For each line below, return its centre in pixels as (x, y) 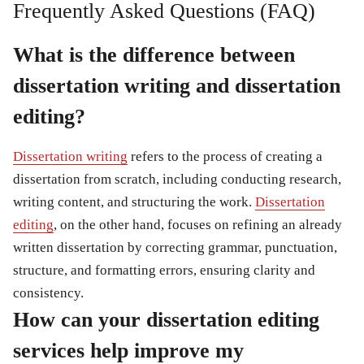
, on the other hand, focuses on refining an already (198, 225)
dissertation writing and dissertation (177, 86)
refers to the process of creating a (225, 157)
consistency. (48, 293)
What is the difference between (154, 55)
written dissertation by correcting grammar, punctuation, (175, 248)
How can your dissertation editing (166, 320)
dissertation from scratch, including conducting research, (177, 180)
